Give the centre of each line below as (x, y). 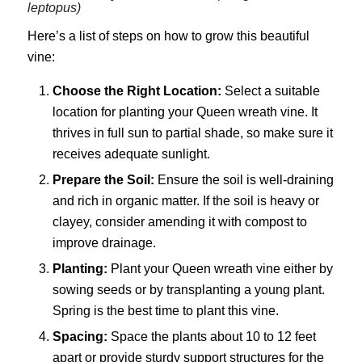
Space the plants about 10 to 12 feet (211, 337)
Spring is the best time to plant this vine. (165, 311)
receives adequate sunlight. (131, 154)
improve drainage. (104, 243)
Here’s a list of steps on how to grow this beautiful (168, 36)
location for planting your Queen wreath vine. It (185, 112)
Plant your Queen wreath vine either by (220, 269)
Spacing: (80, 337)
